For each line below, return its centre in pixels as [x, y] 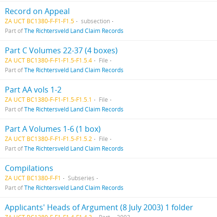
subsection [95, 21]
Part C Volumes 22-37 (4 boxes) [61, 50]
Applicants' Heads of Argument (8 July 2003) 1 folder [99, 207]
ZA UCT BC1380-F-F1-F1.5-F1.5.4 [48, 60]
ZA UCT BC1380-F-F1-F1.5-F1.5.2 [48, 139]
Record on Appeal [37, 11]
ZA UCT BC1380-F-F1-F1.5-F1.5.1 [48, 99]
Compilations [29, 168]
